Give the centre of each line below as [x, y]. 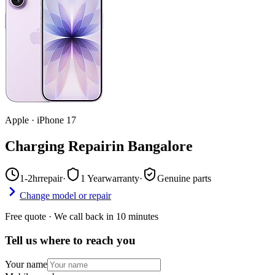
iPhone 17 [56, 120]
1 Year [93, 178]
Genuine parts [184, 178]
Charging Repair [58, 146]
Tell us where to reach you [70, 240]
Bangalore [160, 146]
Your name [26, 265]
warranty [122, 178]
